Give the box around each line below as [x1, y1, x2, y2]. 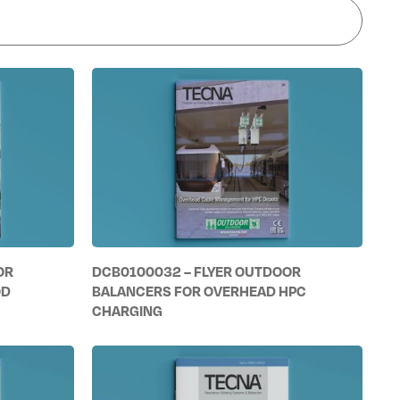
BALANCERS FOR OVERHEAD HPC [92, 282, 307, 301]
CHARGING [92, 302, 163, 321]
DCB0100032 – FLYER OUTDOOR [92, 262, 302, 281]
